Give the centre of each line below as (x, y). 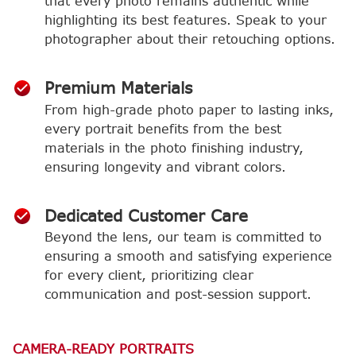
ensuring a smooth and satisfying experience (188, 257)
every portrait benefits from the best (163, 129)
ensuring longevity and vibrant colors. (165, 167)
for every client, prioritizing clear (149, 276)
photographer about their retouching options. (190, 40)
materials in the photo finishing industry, (174, 148)
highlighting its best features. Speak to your (186, 21)
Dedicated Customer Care (147, 216)
